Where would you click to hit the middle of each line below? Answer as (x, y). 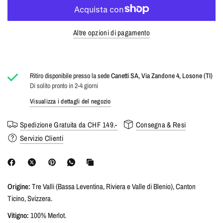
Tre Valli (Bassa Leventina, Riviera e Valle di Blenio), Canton (113, 186)
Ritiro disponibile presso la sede (71, 76)
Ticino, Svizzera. (30, 198)
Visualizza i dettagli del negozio (70, 101)
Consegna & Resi (161, 124)
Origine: (19, 186)
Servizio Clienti (42, 138)
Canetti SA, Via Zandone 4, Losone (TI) (162, 76)
